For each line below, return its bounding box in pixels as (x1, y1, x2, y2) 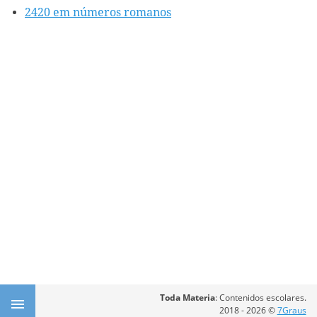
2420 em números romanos (25, 5, 171, 19)
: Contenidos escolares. (214, 291, 306, 304)
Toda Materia (159, 291, 215, 304)
